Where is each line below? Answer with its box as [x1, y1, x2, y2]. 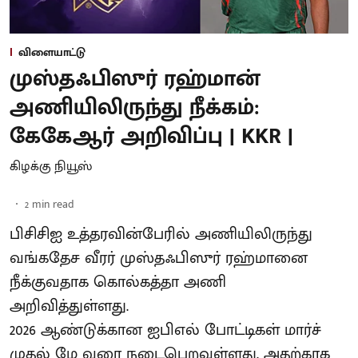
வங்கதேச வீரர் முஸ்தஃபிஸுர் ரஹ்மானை [10, 244, 308, 272]
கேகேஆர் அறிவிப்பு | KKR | [10, 117, 293, 155]
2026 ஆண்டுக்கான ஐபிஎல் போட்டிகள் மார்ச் [10, 316, 321, 344]
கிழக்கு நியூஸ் [10, 155, 92, 177]
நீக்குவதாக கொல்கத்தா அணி [10, 268, 226, 296]
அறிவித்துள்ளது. [10, 292, 129, 320]
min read [32, 194, 74, 213]
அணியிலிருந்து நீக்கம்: [10, 88, 260, 126]
